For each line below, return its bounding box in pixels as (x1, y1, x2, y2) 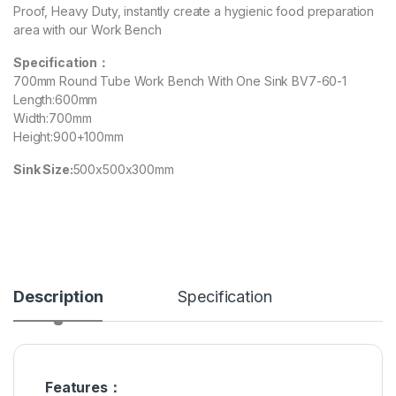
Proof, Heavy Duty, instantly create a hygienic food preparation (13, 4, 375, 19)
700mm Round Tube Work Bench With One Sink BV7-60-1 (13, 73, 346, 89)
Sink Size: (13, 162, 73, 178)
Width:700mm (13, 110, 92, 126)
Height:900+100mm (13, 129, 124, 145)
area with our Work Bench (13, 22, 162, 38)
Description (13, 287, 103, 307)
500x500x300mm (72, 162, 174, 178)
